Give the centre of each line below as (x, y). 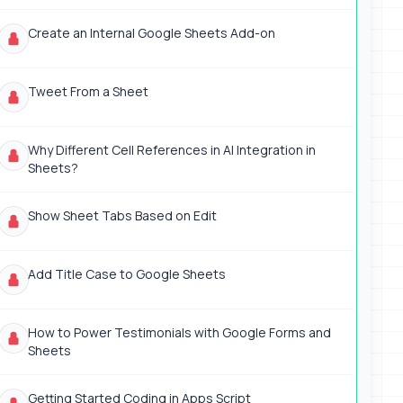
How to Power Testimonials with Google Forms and (179, 332)
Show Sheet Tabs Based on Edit (122, 215)
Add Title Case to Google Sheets (126, 274)
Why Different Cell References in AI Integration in (171, 150)
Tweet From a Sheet (88, 91)
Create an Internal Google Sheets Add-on (151, 33)
